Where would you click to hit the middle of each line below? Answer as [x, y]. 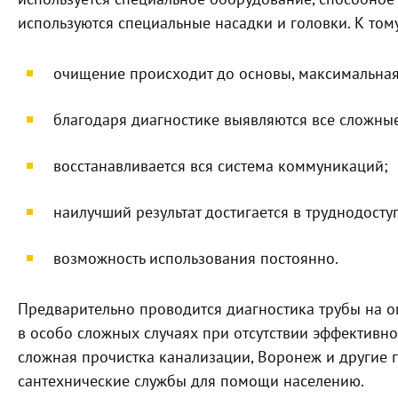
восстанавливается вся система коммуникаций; [221, 167]
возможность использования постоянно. [196, 259]
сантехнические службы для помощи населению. [191, 382]
